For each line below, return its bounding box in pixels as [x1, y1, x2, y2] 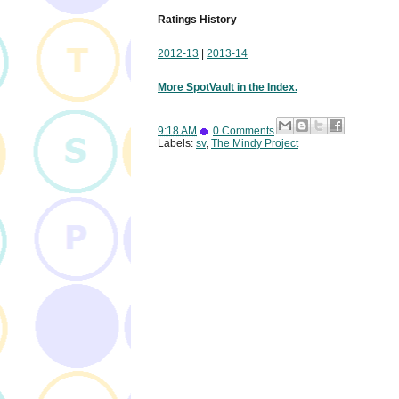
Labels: [158, 137, 196, 151]
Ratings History [158, 13, 237, 27]
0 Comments [213, 125, 274, 138]
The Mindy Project [211, 137, 298, 151]
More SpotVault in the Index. [158, 81, 297, 94]
